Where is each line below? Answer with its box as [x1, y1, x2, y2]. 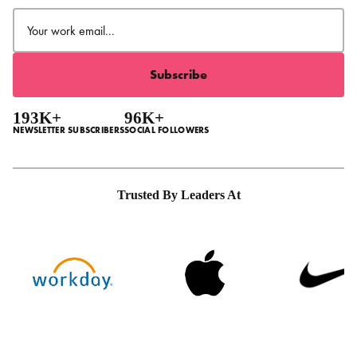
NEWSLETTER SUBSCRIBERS [13, 125, 125, 135]
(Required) [47, 6, 104, 21]
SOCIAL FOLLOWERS [124, 125, 210, 135]
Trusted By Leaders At [116, 188, 241, 202]
